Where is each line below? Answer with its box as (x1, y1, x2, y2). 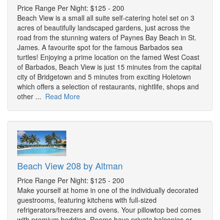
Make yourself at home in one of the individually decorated (17, 185, 198, 195)
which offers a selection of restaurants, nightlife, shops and (17, 82, 199, 92)
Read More (45, 91, 80, 102)
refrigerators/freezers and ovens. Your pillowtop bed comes (17, 205, 201, 215)
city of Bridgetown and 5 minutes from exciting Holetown (17, 72, 191, 82)
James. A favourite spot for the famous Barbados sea (17, 42, 183, 53)
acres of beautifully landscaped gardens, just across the (17, 23, 190, 33)
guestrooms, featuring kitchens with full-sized (17, 195, 157, 205)
